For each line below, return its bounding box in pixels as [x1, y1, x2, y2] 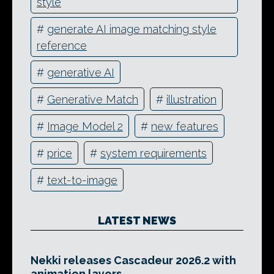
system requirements [100, 146, 207, 160]
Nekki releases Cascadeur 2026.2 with [31, 254, 236, 267]
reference [37, 39, 87, 52]
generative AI [47, 65, 114, 79]
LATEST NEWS [98, 214, 176, 228]
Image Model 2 [47, 119, 123, 133]
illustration [166, 92, 217, 106]
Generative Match [47, 92, 138, 106]
